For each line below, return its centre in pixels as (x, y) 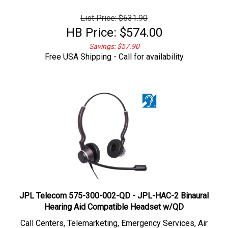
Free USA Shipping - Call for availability (114, 52)
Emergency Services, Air (164, 218)
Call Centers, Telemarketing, (71, 218)
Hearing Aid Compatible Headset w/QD (114, 202)
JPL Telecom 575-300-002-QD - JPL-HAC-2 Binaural (114, 191)
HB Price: (91, 27)
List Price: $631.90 (114, 13)
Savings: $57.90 (114, 41)
